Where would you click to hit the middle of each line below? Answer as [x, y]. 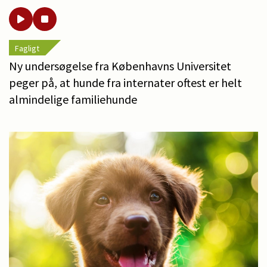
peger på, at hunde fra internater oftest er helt [125, 82]
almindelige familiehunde [73, 99]
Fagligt [27, 48]
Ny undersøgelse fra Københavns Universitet [120, 66]
